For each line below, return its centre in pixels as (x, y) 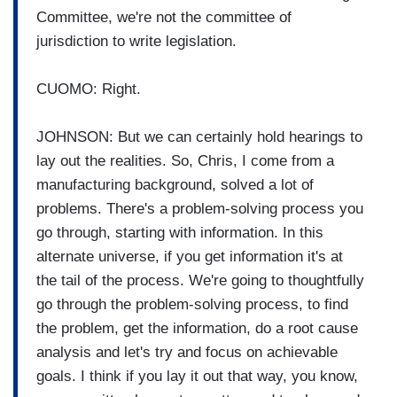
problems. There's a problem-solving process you (200, 208)
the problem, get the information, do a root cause (197, 328)
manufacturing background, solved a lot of (175, 184)
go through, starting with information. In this (180, 232)
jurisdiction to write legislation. (139, 41)
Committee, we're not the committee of (164, 17)
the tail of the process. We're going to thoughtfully (200, 280)
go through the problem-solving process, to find (192, 304)
